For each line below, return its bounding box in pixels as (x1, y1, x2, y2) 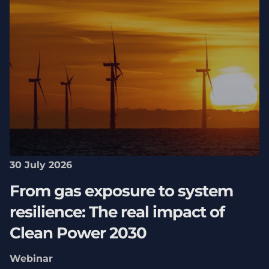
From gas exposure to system (9, 181, 233, 201)
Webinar (9, 253, 53, 265)
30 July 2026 (9, 159, 72, 171)
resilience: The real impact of (9, 202, 225, 222)
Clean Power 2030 (9, 223, 147, 243)
